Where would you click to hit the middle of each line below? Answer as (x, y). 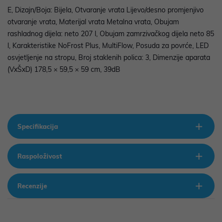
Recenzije (32, 186)
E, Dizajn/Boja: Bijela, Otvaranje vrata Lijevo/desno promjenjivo (106, 10)
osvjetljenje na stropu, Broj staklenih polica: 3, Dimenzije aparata (109, 58)
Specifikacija (38, 127)
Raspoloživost (40, 156)
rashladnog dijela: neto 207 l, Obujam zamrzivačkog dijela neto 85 (111, 34)
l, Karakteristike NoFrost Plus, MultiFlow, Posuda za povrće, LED (108, 46)
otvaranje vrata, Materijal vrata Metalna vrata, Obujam (93, 22)
